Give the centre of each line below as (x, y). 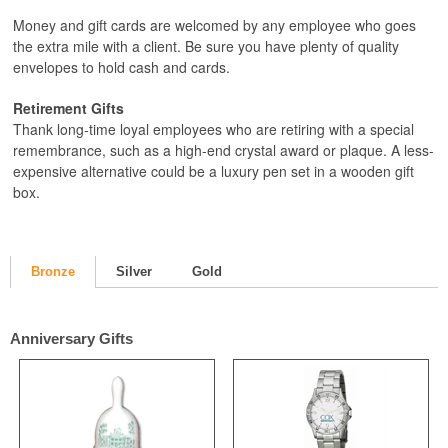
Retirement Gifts (68, 108)
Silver (134, 271)
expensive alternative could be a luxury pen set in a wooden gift (213, 171)
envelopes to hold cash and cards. (121, 67)
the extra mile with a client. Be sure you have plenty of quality (206, 46)
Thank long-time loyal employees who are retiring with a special (213, 129)
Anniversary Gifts (71, 338)
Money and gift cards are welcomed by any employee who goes (214, 25)
